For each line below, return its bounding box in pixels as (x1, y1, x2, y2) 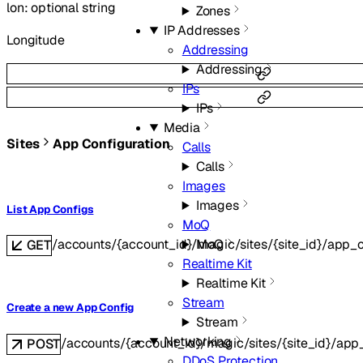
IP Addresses (163, 22, 240, 39)
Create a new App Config (6, 301, 135, 315)
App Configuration (53, 135, 170, 152)
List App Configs (6, 203, 94, 217)
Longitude (6, 32, 65, 49)
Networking (163, 333, 233, 350)
